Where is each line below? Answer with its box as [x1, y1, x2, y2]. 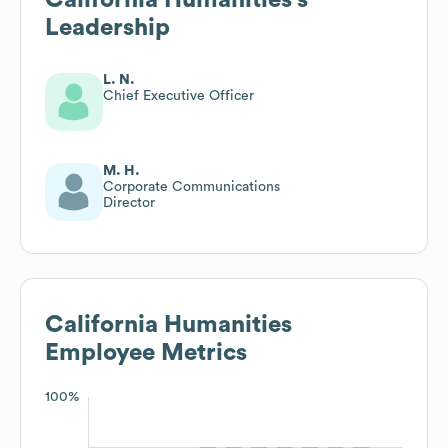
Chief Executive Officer [103, 88, 254, 103]
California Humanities [45, 312, 292, 337]
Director [103, 195, 155, 210]
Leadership [45, 15, 170, 40]
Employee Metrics [45, 340, 247, 365]
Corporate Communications [103, 179, 280, 194]
